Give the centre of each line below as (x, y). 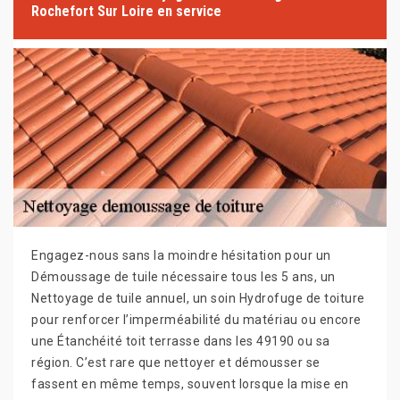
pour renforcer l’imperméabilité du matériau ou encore (196, 320)
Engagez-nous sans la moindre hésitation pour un (181, 256)
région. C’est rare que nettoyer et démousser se (176, 363)
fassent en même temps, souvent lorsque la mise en (190, 384)
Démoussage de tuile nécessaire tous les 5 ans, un (183, 277)
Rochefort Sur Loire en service (126, 12)
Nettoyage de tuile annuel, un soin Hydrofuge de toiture (198, 299)
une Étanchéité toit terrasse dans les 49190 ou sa (181, 342)
